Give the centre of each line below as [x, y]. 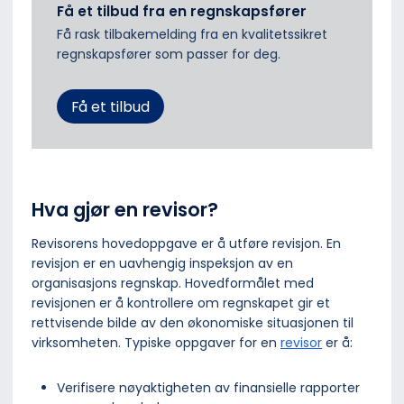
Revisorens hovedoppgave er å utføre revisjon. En [186, 243]
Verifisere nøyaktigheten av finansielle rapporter [208, 387]
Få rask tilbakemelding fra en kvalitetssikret [192, 35]
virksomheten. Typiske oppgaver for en [156, 342]
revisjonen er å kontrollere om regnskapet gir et [181, 303]
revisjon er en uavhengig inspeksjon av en [162, 263]
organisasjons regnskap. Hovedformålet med [173, 283]
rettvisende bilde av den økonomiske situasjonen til [193, 322]
